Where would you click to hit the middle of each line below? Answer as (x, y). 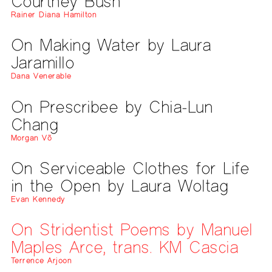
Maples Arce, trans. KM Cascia (124, 247)
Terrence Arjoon (41, 261)
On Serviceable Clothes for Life (130, 168)
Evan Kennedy (38, 199)
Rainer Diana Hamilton (54, 14)
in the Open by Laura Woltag (119, 185)
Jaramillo (42, 63)
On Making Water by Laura (111, 45)
